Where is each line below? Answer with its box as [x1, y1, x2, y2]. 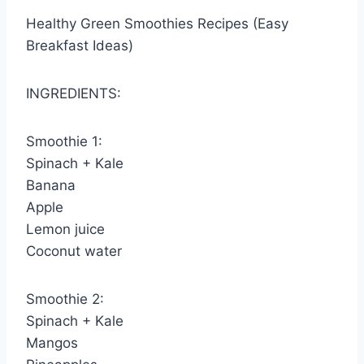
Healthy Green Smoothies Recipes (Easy [26, 15, 288, 32]
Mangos [26, 335, 78, 352]
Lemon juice [26, 221, 105, 238]
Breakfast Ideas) [26, 37, 133, 54]
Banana [26, 177, 76, 194]
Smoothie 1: [26, 133, 102, 150]
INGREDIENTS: [26, 85, 121, 102]
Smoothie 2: [26, 291, 104, 308]
